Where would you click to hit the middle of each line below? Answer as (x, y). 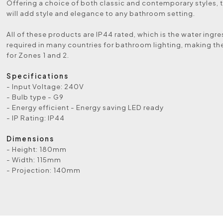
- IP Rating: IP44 (36, 118)
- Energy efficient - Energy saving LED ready (85, 107)
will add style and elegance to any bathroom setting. (101, 13)
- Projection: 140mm (44, 170)
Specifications (38, 76)
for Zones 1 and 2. (38, 55)
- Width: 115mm (34, 160)
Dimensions (31, 139)
